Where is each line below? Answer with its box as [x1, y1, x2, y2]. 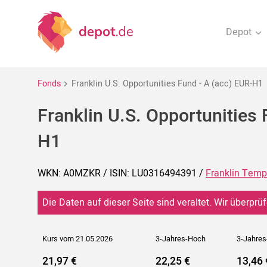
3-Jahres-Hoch [156, 234, 206, 245]
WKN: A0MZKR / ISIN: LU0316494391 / [38, 166, 206, 181]
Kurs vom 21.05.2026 [42, 234, 113, 245]
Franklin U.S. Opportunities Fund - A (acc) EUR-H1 [72, 77, 263, 90]
